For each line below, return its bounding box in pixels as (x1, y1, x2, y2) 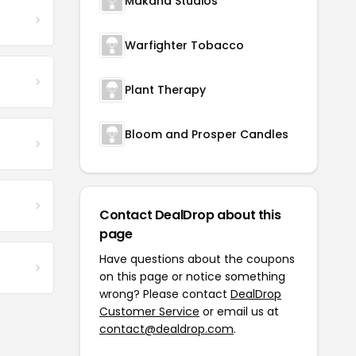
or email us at (199, 304, 279, 320)
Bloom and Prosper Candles (125, 126, 288, 143)
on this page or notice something (99, 269, 285, 285)
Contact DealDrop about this (99, 206, 281, 225)
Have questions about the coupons (99, 251, 295, 268)
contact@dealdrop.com (99, 321, 234, 338)
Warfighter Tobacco (125, 37, 244, 54)
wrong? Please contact (99, 286, 230, 303)
